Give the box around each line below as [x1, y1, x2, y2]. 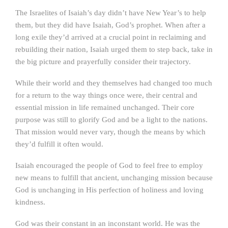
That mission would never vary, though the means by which [15, 128, 206, 136]
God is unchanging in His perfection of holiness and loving [15, 186, 204, 194]
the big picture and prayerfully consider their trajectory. [15, 58, 191, 66]
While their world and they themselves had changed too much [15, 79, 212, 87]
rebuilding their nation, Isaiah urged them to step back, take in [15, 45, 213, 53]
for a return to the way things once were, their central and [15, 91, 197, 99]
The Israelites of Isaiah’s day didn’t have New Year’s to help [15, 9, 206, 17]
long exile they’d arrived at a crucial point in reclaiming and [15, 33, 206, 41]
